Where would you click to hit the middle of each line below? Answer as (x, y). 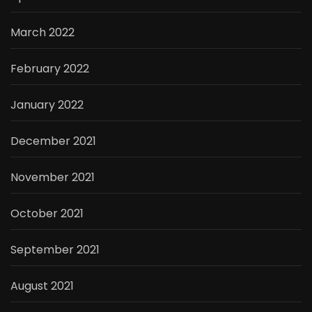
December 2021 (53, 141)
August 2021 (42, 286)
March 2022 (42, 32)
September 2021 (55, 249)
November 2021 (53, 177)
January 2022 (47, 104)
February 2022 (50, 68)
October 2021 (47, 213)
